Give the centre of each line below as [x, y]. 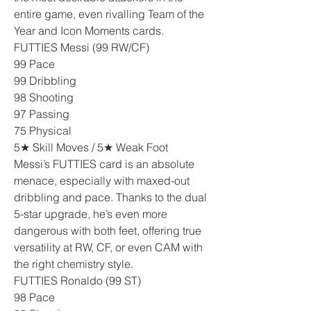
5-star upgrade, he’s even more [91, 214]
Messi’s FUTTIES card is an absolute [104, 164]
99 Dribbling [45, 81]
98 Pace [34, 297]
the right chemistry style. [74, 264]
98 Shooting [44, 97]
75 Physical [43, 131]
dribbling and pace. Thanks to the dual [110, 197]
